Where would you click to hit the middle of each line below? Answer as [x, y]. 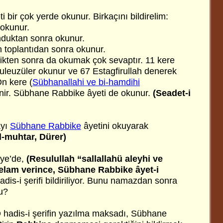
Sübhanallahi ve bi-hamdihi [86, 82]
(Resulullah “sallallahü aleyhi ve [95, 159]
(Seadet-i [172, 93]
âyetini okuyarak [115, 126]
